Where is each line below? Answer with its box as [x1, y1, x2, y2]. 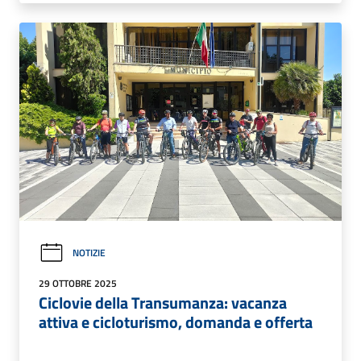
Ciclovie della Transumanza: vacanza [39, 289, 287, 315]
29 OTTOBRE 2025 [39, 275, 117, 291]
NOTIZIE [73, 245, 106, 261]
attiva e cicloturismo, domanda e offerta [39, 309, 313, 334]
